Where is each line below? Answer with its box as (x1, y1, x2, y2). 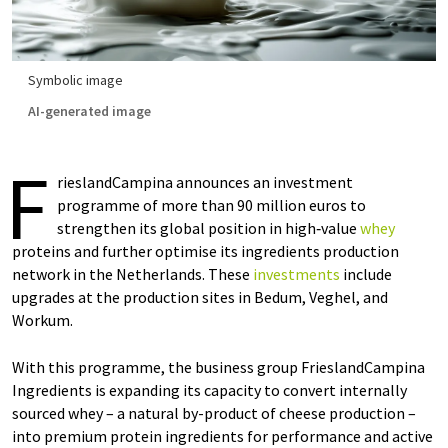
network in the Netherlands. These (12, 264, 253, 284)
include (340, 264, 392, 284)
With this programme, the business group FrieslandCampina (12, 357, 425, 377)
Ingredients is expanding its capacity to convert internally (12, 380, 407, 400)
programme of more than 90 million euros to (57, 195, 366, 215)
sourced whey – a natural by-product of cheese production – (12, 403, 416, 423)
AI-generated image (28, 102, 151, 120)
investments (253, 264, 340, 284)
